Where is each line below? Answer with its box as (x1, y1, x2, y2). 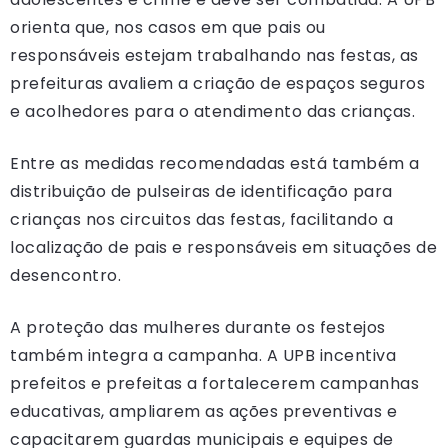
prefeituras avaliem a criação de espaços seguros (10, 71, 425, 95)
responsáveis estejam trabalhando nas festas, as (10, 43, 419, 67)
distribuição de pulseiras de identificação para (10, 179, 393, 203)
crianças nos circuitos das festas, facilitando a (10, 207, 393, 231)
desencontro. (10, 263, 121, 287)
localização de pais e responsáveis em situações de (10, 235, 437, 259)
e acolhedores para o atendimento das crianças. (10, 99, 415, 123)
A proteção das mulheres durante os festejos (10, 315, 386, 339)
